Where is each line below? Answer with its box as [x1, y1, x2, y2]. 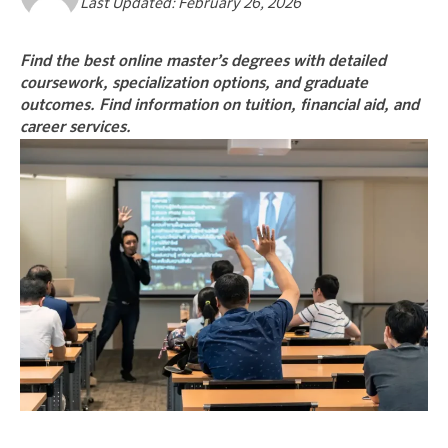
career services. [20, 120, 131, 137]
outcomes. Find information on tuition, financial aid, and [20, 98, 419, 115]
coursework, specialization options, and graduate [20, 76, 368, 93]
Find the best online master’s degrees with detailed [20, 54, 386, 71]
